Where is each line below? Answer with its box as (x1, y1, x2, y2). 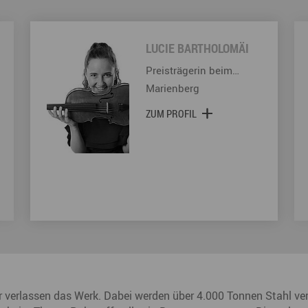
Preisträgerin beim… (146, 63, 239, 77)
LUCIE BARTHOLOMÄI (146, 39, 249, 56)
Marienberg (146, 80, 199, 95)
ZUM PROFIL (146, 106, 197, 120)
